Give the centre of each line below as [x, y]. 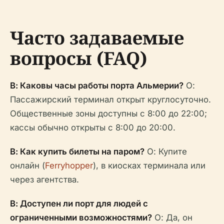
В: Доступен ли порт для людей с [79, 203]
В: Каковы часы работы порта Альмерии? [97, 85]
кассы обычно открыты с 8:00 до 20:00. [93, 127]
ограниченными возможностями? [81, 217]
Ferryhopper [69, 165]
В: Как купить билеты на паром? [77, 151]
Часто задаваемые [97, 38]
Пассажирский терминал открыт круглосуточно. [110, 99]
